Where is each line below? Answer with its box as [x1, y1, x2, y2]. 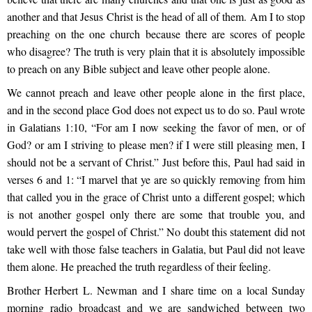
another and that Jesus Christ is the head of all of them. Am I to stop [7, 8, 305, 24]
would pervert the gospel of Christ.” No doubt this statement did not [7, 224, 305, 239]
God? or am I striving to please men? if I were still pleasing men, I [7, 136, 305, 152]
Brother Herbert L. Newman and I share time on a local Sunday [7, 282, 305, 297]
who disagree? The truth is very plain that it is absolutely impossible [7, 43, 305, 58]
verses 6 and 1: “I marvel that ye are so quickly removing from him [7, 171, 305, 187]
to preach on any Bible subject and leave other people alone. [7, 61, 270, 76]
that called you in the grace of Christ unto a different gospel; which [7, 189, 305, 204]
